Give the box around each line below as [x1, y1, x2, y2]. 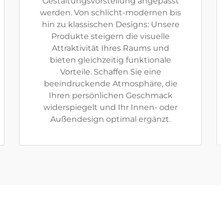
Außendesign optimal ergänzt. [50, 114, 171, 124]
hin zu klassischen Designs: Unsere [41, 20, 180, 29]
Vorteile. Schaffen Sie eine [60, 67, 161, 76]
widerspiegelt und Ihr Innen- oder [43, 103, 178, 112]
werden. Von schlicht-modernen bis [40, 8, 181, 17]
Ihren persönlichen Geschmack [48, 91, 173, 100]
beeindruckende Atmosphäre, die [43, 79, 178, 88]
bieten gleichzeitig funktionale [50, 55, 171, 65]
